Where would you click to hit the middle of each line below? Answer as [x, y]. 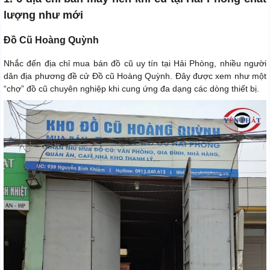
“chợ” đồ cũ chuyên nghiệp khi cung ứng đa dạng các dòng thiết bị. [131, 89]
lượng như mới [43, 15]
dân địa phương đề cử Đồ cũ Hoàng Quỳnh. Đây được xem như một [135, 76]
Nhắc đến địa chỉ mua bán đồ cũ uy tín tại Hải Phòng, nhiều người [135, 64]
